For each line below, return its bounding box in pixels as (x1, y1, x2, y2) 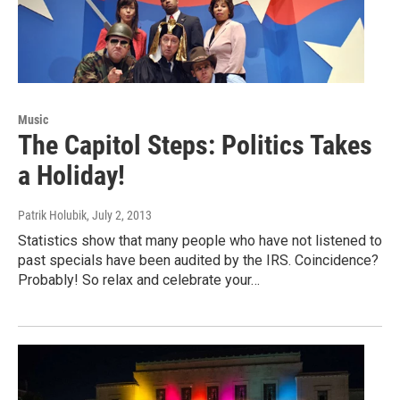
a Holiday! (18, 160, 125, 192)
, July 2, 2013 (87, 208, 152, 223)
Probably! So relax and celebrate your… (18, 271, 260, 289)
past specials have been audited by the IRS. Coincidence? (18, 252, 379, 270)
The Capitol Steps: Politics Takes (18, 129, 372, 162)
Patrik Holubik (18, 208, 87, 223)
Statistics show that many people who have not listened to (18, 232, 382, 250)
